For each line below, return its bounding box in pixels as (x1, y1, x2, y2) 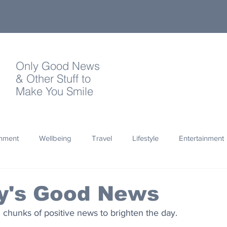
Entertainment (179, 133, 224, 142)
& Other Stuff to (16, 71, 94, 86)
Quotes (8, 174, 31, 183)
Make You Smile (16, 84, 93, 98)
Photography (52, 174, 95, 183)
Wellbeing (39, 133, 71, 142)
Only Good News (16, 59, 100, 73)
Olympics (157, 174, 187, 183)
